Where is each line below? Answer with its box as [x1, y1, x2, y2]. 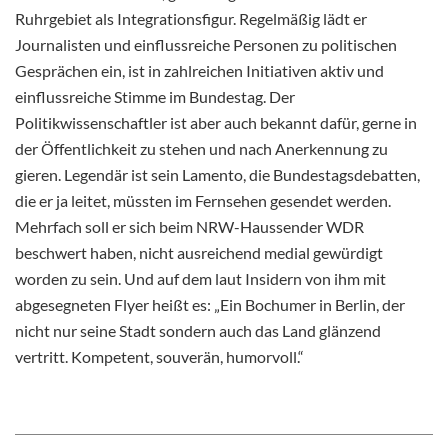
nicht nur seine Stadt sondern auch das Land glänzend [15, 321, 381, 341]
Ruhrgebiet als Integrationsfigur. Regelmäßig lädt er [15, 9, 367, 29]
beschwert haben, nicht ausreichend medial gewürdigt [15, 243, 383, 263]
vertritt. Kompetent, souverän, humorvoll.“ [15, 347, 304, 367]
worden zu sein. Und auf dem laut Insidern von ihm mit [15, 269, 386, 289]
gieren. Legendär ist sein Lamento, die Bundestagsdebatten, [15, 165, 420, 185]
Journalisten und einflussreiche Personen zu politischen [15, 35, 397, 55]
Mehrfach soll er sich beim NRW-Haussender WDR [15, 217, 364, 237]
